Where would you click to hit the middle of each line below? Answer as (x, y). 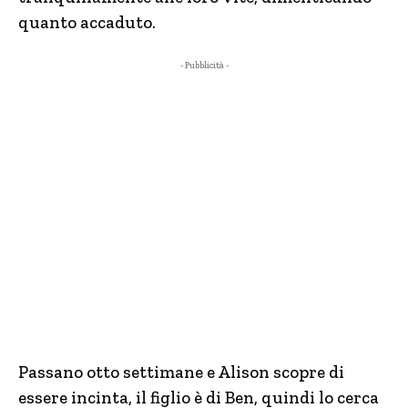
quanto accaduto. (87, 22)
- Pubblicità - (204, 66)
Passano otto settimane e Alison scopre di (181, 372)
